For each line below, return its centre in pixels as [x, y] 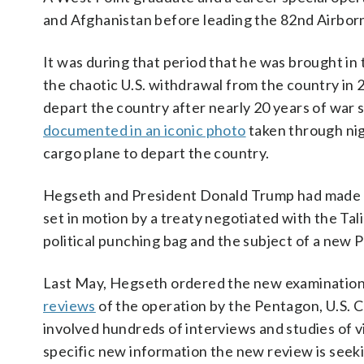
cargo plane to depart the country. [156, 153]
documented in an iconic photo [145, 130]
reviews [69, 305]
